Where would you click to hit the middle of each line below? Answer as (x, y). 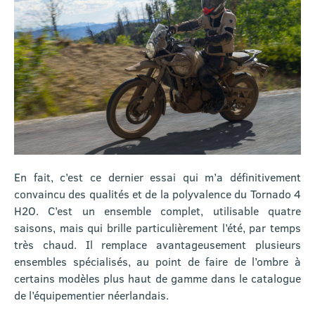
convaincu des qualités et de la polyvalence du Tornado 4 (157, 193)
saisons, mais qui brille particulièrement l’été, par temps (157, 227)
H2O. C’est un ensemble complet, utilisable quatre (157, 210)
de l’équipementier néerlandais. (91, 295)
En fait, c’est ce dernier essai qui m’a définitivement (157, 176)
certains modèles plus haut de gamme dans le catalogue (157, 278)
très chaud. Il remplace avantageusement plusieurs (157, 244)
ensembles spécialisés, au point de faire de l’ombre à (157, 261)
